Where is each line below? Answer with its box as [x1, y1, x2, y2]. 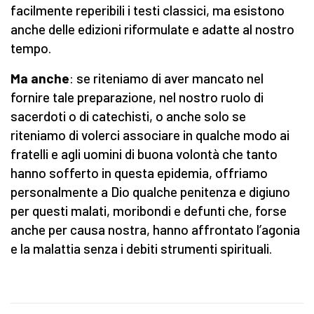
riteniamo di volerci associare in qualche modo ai [11, 127, 289, 144]
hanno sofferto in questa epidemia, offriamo [11, 165, 268, 182]
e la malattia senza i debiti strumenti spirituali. [11, 240, 272, 257]
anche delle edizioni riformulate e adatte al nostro [11, 21, 294, 38]
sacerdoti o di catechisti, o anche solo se [11, 108, 246, 125]
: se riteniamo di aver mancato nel [69, 70, 264, 87]
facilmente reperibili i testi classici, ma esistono [11, 2, 285, 19]
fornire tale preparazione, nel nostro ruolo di [11, 89, 264, 106]
